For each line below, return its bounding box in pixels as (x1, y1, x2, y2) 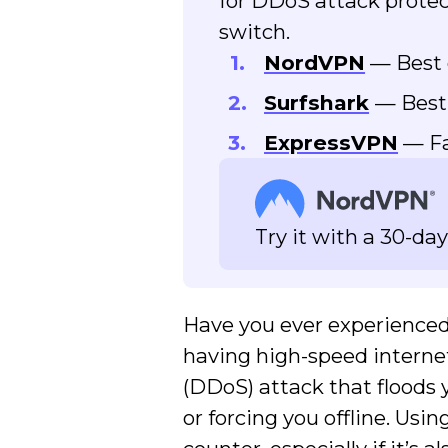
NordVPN (264, 50, 366, 76)
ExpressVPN (264, 130, 399, 156)
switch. (219, 19, 291, 45)
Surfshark (264, 90, 370, 116)
